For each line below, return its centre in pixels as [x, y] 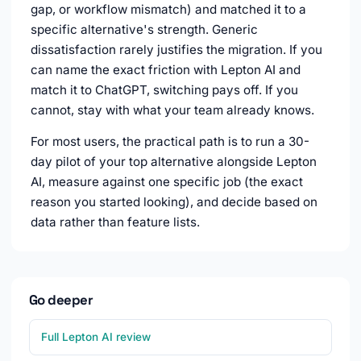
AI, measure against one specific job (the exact [167, 182]
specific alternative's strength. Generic [144, 30]
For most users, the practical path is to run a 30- [170, 142]
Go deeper [61, 300]
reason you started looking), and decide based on [174, 202]
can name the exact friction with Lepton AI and [166, 70]
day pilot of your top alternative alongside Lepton [174, 162]
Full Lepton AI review [96, 337]
